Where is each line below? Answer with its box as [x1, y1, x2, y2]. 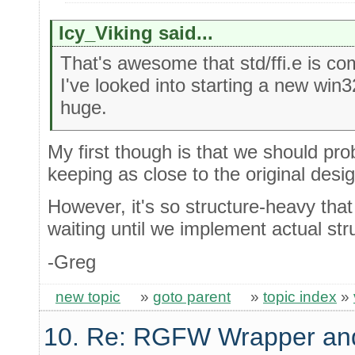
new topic [55, 288, 120, 305]
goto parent [153, 288, 231, 305]
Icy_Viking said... [59, 22, 214, 44]
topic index [263, 288, 337, 305]
